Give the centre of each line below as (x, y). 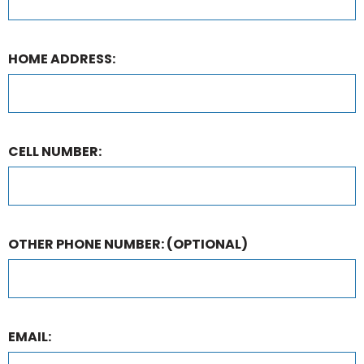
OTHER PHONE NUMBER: (87, 244)
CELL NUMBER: (55, 151)
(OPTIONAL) (207, 244)
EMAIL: (30, 336)
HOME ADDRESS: (62, 58)
